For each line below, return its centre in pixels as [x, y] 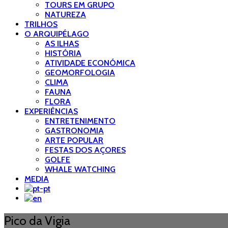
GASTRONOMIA [74, 131]
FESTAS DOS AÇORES [85, 150]
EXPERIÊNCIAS [51, 111]
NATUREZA [65, 15]
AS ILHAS [62, 44]
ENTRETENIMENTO [80, 121]
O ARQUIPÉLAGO [57, 34]
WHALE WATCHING [80, 169]
